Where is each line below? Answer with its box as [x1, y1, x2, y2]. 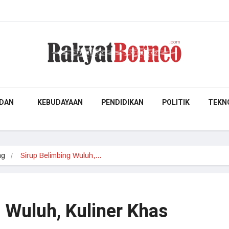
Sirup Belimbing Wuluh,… [20, 151, 102, 159]
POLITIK [162, 97, 190, 108]
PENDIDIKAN [101, 97, 144, 108]
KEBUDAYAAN [37, 97, 83, 108]
